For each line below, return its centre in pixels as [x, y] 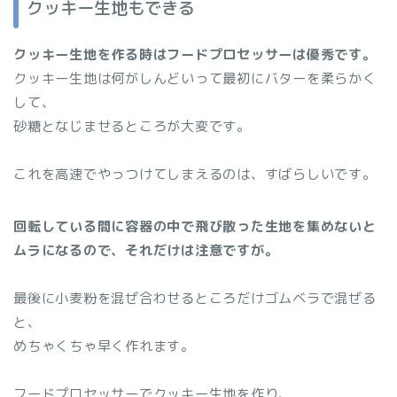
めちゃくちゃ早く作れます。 [104, 346]
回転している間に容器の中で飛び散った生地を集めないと [195, 226]
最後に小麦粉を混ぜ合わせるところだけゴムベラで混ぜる [195, 298]
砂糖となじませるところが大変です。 [132, 126]
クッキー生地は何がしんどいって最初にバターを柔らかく [195, 78]
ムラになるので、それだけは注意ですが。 [146, 250]
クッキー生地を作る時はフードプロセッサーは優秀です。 [195, 54]
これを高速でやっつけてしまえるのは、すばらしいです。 [195, 174]
